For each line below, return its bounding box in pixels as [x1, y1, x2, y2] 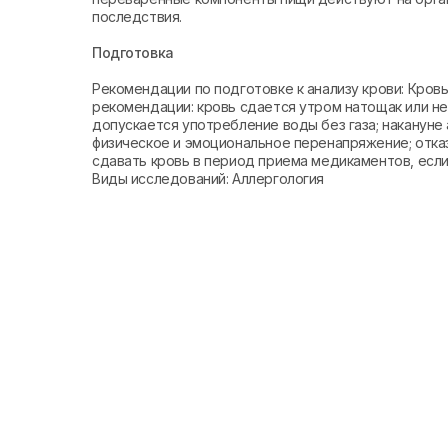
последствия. [92, 8, 182, 25]
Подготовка [92, 44, 174, 61]
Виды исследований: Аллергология [92, 170, 324, 187]
